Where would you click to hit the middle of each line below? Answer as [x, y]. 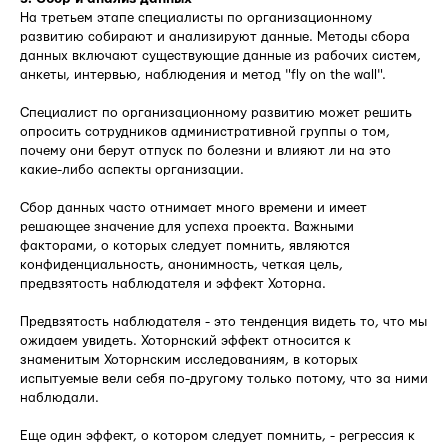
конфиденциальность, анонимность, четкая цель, [181, 265]
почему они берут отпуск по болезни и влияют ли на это [205, 151]
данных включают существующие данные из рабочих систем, [220, 56]
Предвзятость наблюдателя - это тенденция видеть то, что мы [223, 322]
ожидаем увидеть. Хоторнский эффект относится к [185, 341]
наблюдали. [59, 398]
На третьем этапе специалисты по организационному [196, 18]
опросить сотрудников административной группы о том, [205, 132]
